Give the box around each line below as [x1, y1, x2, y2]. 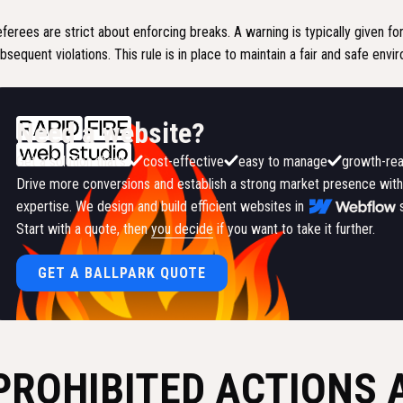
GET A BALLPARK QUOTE [37, 264, 206, 282]
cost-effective [142, 153, 224, 171]
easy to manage [237, 153, 327, 171]
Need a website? [15, 116, 205, 151]
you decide [150, 220, 213, 238]
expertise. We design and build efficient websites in [15, 198, 308, 216]
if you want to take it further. [212, 220, 375, 238]
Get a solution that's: [15, 153, 129, 171]
